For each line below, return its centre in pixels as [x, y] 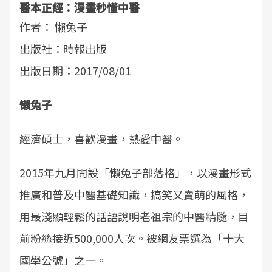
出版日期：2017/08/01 [75, 70]
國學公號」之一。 [63, 260]
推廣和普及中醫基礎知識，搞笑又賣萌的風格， [134, 194]
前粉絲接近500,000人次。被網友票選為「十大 [132, 238]
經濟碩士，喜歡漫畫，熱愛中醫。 [101, 138]
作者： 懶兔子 [53, 27]
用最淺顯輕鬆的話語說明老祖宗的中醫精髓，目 [134, 216]
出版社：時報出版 [63, 49]
